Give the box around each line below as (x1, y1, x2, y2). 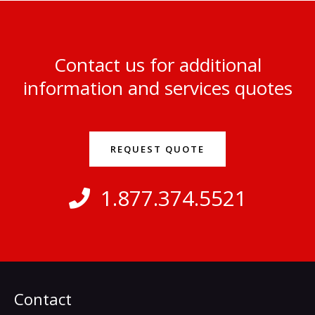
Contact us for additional (53, 51, 262, 77)
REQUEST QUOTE (110, 142, 205, 155)
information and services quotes (22, 75, 292, 101)
